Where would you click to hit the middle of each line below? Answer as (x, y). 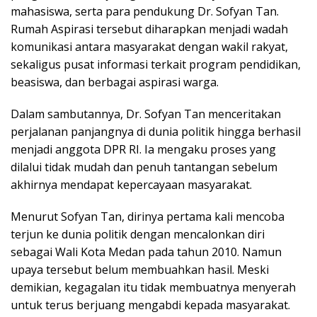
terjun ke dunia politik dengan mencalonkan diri (138, 234)
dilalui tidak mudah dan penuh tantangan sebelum (144, 167)
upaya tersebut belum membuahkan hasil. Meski (140, 269)
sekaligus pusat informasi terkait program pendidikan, (156, 64)
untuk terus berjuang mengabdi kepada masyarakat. (150, 305)
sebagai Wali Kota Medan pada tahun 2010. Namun (146, 252)
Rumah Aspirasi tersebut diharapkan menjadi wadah (149, 29)
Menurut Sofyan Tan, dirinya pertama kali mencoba (148, 216)
